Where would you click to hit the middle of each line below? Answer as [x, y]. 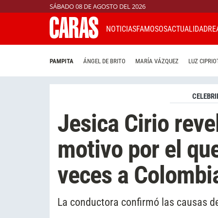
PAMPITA [62, 61]
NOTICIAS [121, 29]
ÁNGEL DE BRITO [104, 61]
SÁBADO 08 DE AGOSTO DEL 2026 [98, 6]
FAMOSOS [152, 29]
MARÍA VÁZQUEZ [157, 61]
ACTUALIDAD [188, 29]
